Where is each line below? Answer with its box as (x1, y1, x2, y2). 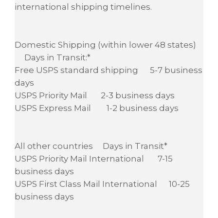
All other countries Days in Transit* (15, 141, 167, 151)
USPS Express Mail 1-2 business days (15, 103, 179, 113)
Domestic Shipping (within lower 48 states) (15, 39, 196, 50)
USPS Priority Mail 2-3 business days (15, 90, 175, 100)
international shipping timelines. (15, 1, 152, 12)
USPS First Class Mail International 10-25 (15, 179, 190, 189)
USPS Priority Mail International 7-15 (15, 153, 173, 163)
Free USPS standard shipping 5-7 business (15, 65, 202, 75)
